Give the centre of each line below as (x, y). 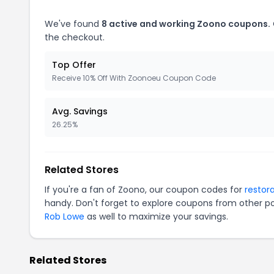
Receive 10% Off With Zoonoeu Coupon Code (134, 78)
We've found (73, 24)
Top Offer (74, 65)
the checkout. (75, 37)
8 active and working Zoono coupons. (186, 24)
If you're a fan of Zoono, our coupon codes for (145, 190)
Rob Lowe (65, 217)
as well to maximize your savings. (156, 217)
